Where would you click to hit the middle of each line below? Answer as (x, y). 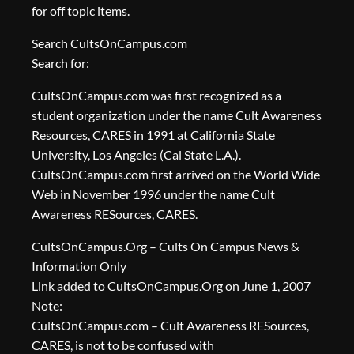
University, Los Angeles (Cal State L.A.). (136, 155)
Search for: (60, 63)
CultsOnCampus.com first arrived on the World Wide (176, 175)
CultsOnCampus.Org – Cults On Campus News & (166, 247)
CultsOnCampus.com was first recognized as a (156, 96)
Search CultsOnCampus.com (109, 43)
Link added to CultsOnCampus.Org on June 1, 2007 (171, 286)
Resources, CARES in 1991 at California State (153, 135)
